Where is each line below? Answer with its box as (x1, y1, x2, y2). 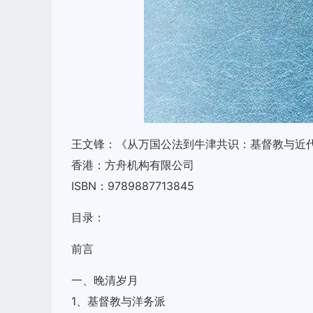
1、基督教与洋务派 (71, 294, 166, 308)
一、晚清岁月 (71, 273, 138, 287)
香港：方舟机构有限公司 (71, 158, 194, 172)
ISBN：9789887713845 (71, 179, 194, 193)
